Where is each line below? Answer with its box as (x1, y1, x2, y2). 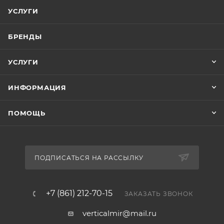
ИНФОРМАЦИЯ (8, 83, 66, 91)
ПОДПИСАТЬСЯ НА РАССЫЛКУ (34, 153, 143, 161)
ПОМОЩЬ (8, 108, 45, 117)
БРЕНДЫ (8, 32, 42, 40)
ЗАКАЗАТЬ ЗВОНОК (124, 189, 193, 197)
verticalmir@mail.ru (82, 208, 156, 218)
